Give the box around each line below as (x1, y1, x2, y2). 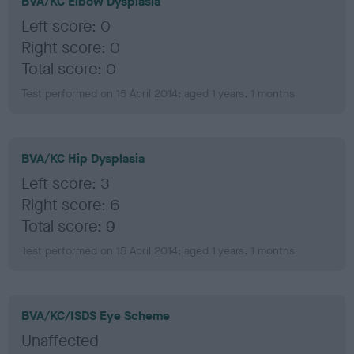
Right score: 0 (21, 36, 121, 58)
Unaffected (21, 330, 100, 352)
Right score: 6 (21, 194, 120, 216)
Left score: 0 (21, 15, 111, 37)
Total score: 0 (21, 58, 117, 80)
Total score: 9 (21, 215, 116, 237)
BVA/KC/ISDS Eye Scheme (21, 307, 171, 324)
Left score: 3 (21, 172, 111, 194)
